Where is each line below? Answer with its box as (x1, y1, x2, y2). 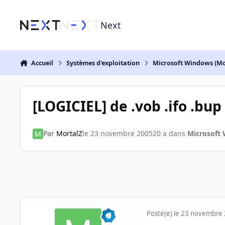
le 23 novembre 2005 (82, 129, 153, 139)
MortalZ (56, 129, 82, 139)
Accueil (31, 58, 53, 67)
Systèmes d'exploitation (66, 58, 140, 67)
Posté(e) (147, 209, 174, 218)
